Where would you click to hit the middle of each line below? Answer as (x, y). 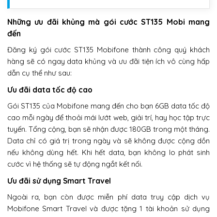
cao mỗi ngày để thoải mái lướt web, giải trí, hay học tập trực (108, 117)
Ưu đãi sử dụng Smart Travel (59, 180)
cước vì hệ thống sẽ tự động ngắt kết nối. (75, 164)
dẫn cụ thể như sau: (39, 73)
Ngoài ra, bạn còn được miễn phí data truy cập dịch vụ (108, 197)
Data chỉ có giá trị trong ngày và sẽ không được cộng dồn (108, 140)
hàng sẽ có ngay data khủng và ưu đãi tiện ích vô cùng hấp (108, 61)
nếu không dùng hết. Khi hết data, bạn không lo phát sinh (108, 152)
